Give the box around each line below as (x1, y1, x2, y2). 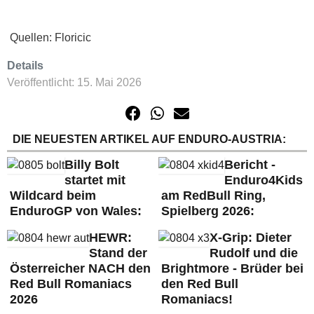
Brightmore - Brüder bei (161, 261, 303, 275)
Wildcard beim (10, 189, 96, 203)
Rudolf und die (209, 246, 298, 260)
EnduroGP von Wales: (10, 204, 142, 218)
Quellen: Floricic (7, 32, 91, 43)
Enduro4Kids (224, 173, 303, 187)
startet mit (64, 173, 125, 187)
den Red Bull (161, 277, 238, 291)
